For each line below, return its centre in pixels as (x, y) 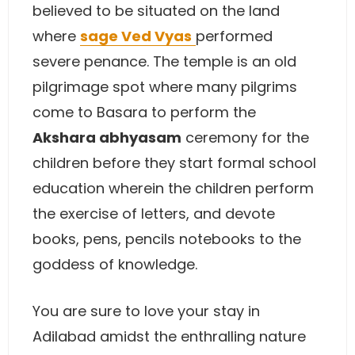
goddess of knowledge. (115, 264)
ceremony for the (245, 137)
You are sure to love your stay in (146, 311)
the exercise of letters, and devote (154, 214)
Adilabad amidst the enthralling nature (169, 336)
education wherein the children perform (173, 188)
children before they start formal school (174, 163)
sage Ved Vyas (136, 36)
